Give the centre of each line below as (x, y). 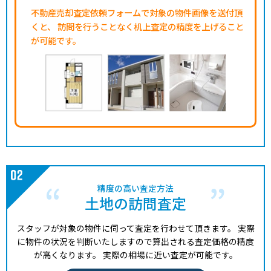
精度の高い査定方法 (135, 188)
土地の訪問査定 (135, 203)
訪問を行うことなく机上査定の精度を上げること (150, 26)
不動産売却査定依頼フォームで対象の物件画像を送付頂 (137, 12)
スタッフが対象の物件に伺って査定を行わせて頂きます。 (126, 228)
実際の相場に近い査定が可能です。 (169, 255)
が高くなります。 (67, 255)
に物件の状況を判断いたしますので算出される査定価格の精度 (135, 242)
